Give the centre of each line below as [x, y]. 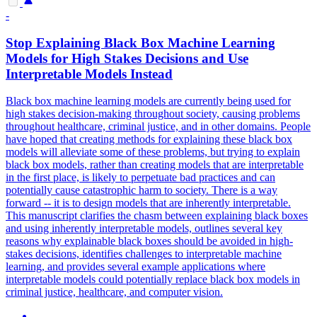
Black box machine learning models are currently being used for [148, 101]
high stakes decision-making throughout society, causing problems [153, 114]
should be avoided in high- [232, 241]
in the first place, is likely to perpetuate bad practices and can [140, 178]
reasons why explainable [62, 241]
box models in [267, 279]
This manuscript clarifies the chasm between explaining [130, 216]
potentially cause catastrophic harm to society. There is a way [142, 190]
